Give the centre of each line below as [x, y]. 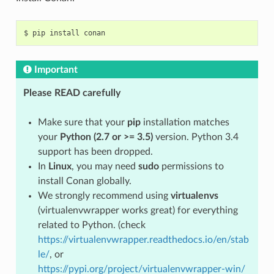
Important [56, 69]
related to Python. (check [91, 225]
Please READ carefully [72, 93]
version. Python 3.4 [195, 137]
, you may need [105, 166]
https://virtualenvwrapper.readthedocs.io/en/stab [143, 239]
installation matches [185, 122]
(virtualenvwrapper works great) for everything [138, 210]
